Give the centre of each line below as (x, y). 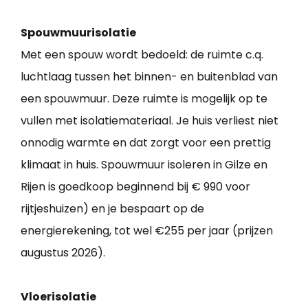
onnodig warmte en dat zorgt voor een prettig (146, 143)
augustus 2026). (63, 253)
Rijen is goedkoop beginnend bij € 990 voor (135, 187)
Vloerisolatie (58, 297)
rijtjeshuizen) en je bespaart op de (112, 209)
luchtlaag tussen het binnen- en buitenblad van (149, 77)
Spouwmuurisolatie (78, 33)
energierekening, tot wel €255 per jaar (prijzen (147, 231)
